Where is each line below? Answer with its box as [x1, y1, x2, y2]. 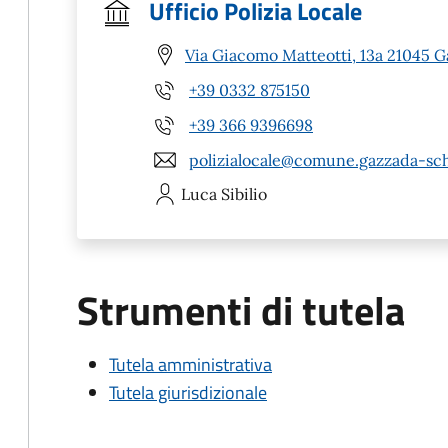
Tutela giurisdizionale [109, 379, 267, 406]
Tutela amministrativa [109, 351, 272, 378]
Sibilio [221, 184, 267, 204]
